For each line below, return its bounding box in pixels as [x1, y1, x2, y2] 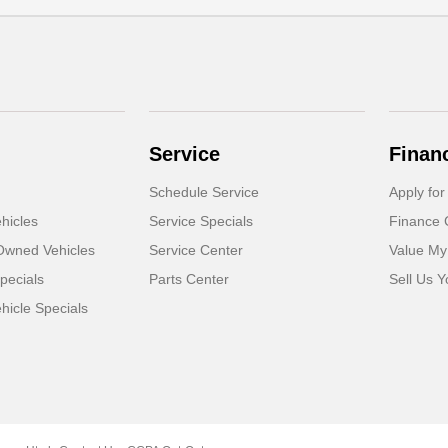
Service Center [149, 242, 244, 258]
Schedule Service [149, 184, 260, 200]
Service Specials [149, 213, 254, 229]
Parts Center [149, 271, 230, 287]
